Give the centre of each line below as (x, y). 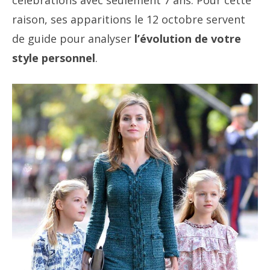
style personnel (54, 58)
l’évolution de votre (186, 39)
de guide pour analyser (72, 39)
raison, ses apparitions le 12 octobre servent (129, 20)
